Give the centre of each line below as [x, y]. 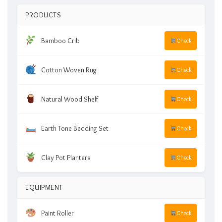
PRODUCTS [43, 15]
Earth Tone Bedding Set [75, 128]
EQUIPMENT [44, 187]
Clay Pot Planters [66, 157]
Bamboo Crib [60, 40]
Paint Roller [57, 213]
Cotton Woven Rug [69, 70]
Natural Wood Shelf [69, 99]
